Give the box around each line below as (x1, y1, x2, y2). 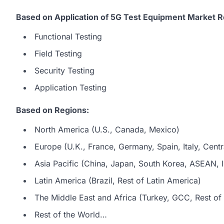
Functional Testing (34, 31, 102, 41)
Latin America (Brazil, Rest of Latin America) (34, 175, 201, 185)
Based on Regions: (16, 105, 89, 115)
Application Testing (34, 82, 106, 92)
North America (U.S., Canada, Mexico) (34, 124, 179, 134)
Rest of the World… (34, 209, 107, 219)
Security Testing (34, 65, 94, 75)
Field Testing (34, 48, 82, 58)
